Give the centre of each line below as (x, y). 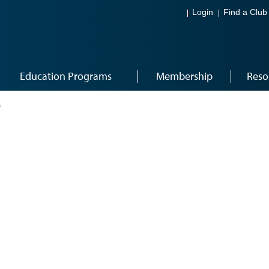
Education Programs (66, 76)
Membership (184, 76)
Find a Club (245, 13)
